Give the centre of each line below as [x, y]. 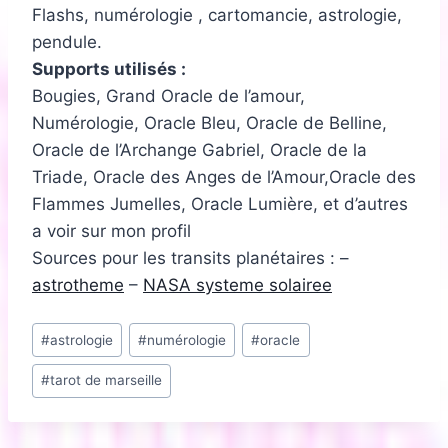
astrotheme [78, 285]
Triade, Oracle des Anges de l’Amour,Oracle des [224, 177]
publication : [80, 409]
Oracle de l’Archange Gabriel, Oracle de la [199, 150]
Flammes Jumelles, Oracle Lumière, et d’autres [220, 204]
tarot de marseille [106, 380]
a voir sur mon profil [111, 231]
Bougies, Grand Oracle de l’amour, [168, 96]
